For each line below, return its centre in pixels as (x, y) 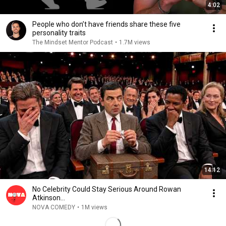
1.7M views (135, 42)
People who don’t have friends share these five (106, 24)
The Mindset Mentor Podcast (73, 42)
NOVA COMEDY (54, 207)
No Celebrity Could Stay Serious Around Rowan (107, 189)
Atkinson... (49, 198)
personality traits (59, 33)
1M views (94, 207)
